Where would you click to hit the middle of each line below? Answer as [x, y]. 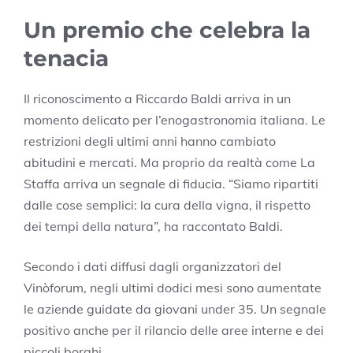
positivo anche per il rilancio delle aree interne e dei [174, 330]
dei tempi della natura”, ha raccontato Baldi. [153, 226]
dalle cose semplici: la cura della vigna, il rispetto [167, 204]
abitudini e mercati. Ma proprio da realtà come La [169, 162]
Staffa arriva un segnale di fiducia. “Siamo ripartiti [171, 183]
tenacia [66, 58]
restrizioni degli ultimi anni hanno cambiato [150, 141]
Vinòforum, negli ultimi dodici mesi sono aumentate [173, 287]
